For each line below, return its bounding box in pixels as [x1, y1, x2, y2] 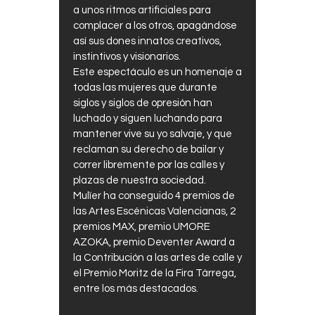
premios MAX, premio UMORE [73, 221, 210, 233]
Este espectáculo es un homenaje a [73, 67, 242, 78]
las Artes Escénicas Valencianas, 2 [73, 206, 236, 217]
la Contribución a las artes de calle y [73, 252, 242, 264]
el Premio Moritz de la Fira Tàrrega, [73, 268, 236, 279]
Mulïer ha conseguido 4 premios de [73, 191, 235, 202]
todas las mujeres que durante [73, 82, 217, 94]
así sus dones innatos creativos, [73, 36, 221, 47]
